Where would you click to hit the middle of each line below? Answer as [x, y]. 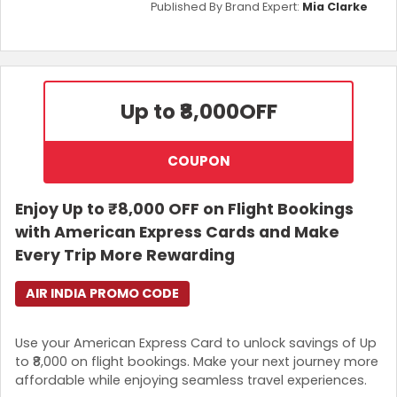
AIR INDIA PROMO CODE [102, 294]
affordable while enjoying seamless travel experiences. [191, 380]
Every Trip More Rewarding [125, 256]
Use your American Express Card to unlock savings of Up [196, 343]
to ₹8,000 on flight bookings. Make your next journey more [197, 361]
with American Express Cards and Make [177, 233]
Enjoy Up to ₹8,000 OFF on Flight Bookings [184, 210]
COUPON [198, 161]
